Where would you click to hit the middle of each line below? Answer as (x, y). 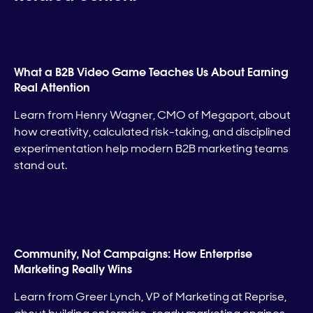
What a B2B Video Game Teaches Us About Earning (151, 73)
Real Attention (52, 88)
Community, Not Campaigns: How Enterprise (133, 254)
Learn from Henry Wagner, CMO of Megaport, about (152, 115)
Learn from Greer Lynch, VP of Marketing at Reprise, (150, 297)
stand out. (41, 166)
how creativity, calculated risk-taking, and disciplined (152, 132)
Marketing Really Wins (73, 270)
